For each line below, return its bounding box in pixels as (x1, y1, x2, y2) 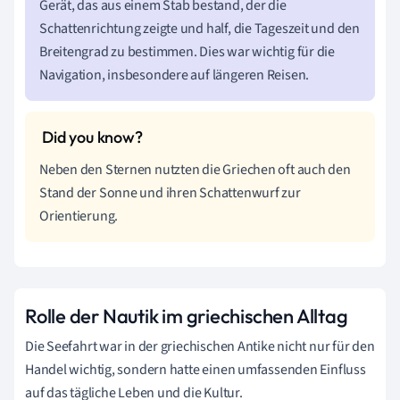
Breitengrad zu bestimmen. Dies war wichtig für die (39, 41, 335, 62)
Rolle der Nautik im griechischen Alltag (25, 303, 348, 329)
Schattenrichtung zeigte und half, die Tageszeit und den (39, 18, 360, 38)
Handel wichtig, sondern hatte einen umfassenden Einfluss (25, 359, 366, 379)
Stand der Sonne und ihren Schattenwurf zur (39, 182, 301, 203)
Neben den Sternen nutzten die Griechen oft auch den (39, 159, 351, 179)
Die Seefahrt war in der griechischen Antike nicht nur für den (25, 336, 375, 356)
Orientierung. (39, 205, 119, 226)
